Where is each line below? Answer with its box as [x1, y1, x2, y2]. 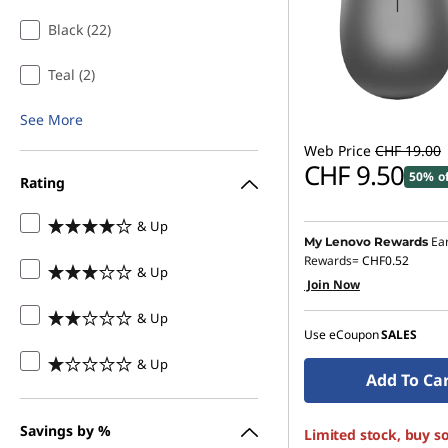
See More [20, 110, 83, 129]
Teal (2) [48, 65, 95, 84]
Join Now [304, 276, 360, 293]
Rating [20, 172, 65, 192]
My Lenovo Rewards [304, 234, 428, 249]
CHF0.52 [362, 252, 409, 269]
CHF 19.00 [375, 141, 441, 160]
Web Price [304, 141, 371, 160]
